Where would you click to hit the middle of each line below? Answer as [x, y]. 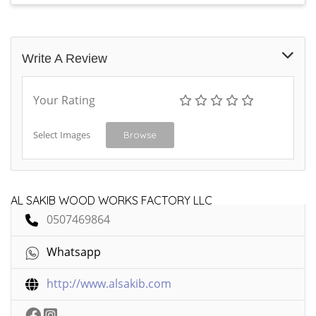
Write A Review [65, 59]
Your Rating [64, 101]
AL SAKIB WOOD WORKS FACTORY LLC [111, 201]
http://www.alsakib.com [109, 284]
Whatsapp [74, 252]
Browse [140, 135]
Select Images [62, 135]
